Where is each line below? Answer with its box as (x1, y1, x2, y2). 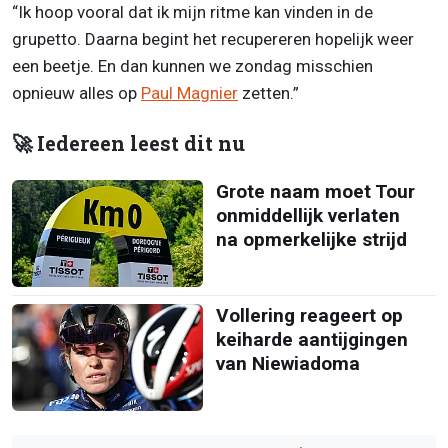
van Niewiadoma (215, 351, 360, 375)
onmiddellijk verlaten (215, 203, 400, 227)
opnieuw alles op (12, 82, 141, 103)
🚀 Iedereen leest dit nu (12, 129, 245, 157)
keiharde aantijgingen (215, 327, 408, 351)
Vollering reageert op (215, 303, 403, 327)
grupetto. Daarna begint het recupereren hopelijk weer (12, 28, 414, 49)
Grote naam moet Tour (215, 179, 415, 203)
